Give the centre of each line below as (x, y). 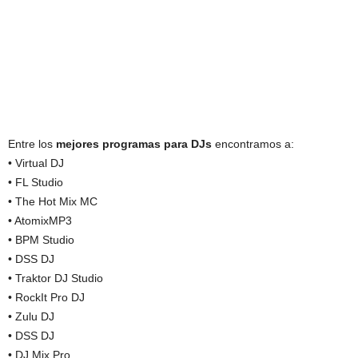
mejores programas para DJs (134, 144)
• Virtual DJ (36, 163)
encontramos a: (253, 144)
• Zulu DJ (31, 316)
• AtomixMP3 (40, 221)
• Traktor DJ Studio (56, 278)
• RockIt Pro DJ (46, 297)
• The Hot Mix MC (53, 201)
